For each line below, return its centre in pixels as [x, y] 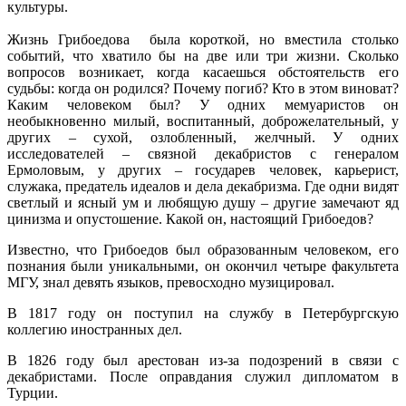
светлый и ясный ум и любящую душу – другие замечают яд [203, 202]
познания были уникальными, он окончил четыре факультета [203, 266]
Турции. [33, 392]
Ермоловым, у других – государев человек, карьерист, [203, 169]
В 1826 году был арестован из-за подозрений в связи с [203, 360]
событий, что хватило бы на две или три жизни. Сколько [203, 55]
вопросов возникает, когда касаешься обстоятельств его [203, 72]
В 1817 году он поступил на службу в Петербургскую [203, 313]
